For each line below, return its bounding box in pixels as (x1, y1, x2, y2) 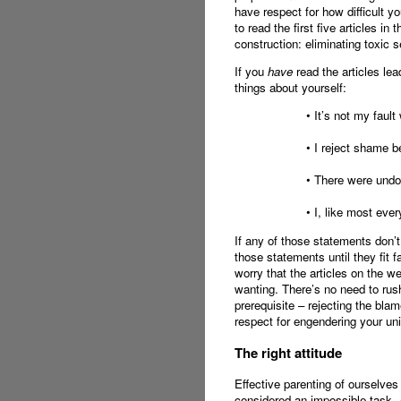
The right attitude (234, 342, 342, 363)
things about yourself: (234, 78, 346, 96)
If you (234, 62, 268, 80)
